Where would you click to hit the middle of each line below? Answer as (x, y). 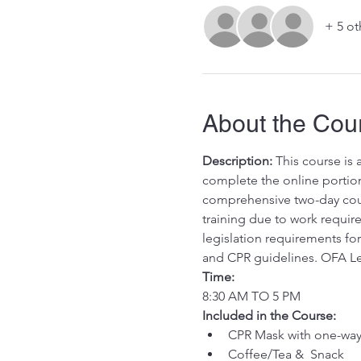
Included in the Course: (269, 315)
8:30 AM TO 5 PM (251, 296)
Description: (237, 161)
